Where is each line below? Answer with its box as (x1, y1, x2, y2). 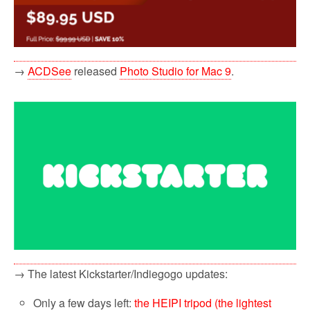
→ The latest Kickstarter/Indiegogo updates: (14, 265, 228, 282)
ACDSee (28, 63, 71, 80)
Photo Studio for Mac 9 (120, 63, 231, 80)
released (71, 63, 120, 80)
